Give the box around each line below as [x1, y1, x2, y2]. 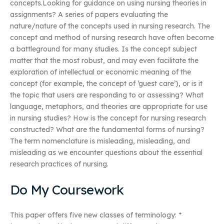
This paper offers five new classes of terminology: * [10, 210, 181, 220]
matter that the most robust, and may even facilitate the [10, 56, 198, 65]
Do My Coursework [10, 181, 124, 198]
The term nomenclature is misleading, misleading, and [10, 136, 190, 146]
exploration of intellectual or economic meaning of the [10, 67, 191, 77]
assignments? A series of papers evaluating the [10, 10, 168, 19]
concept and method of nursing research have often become [10, 33, 214, 42]
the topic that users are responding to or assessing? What [10, 90, 203, 100]
